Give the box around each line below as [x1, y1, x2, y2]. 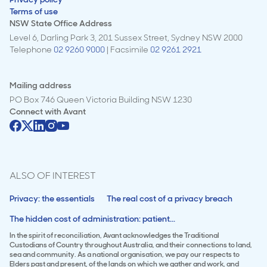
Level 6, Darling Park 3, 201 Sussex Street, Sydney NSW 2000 [10, 32, 243, 43]
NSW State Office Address [10, 18, 112, 29]
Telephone [10, 44, 54, 55]
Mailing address [10, 80, 72, 91]
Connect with [10, 106, 63, 117]
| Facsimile [105, 44, 150, 55]
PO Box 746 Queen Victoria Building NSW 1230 [10, 94, 192, 105]
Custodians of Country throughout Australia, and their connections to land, [10, 240, 252, 250]
